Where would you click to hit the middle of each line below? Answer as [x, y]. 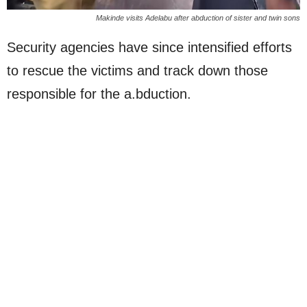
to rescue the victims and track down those [137, 70]
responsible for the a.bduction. [99, 94]
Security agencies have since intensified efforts [149, 47]
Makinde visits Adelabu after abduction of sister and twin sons [198, 17]
